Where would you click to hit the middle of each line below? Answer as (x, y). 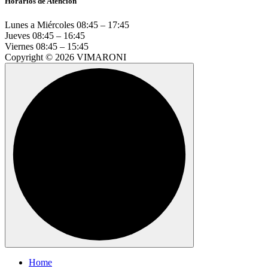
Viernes (19, 46)
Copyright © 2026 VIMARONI (66, 57)
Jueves (17, 35)
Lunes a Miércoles (39, 25)
